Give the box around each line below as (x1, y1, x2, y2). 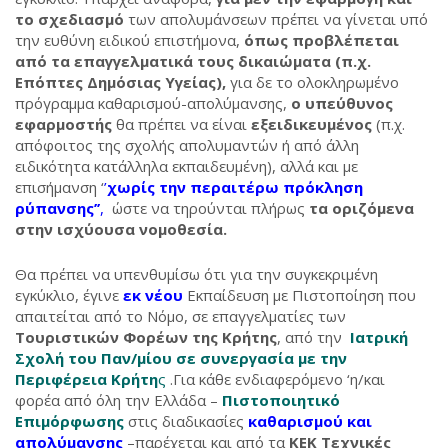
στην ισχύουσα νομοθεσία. (15, 219, 227, 239)
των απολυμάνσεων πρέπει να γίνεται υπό (124, 9, 428, 29)
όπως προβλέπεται (240, 30, 399, 50)
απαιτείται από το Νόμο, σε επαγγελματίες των (15, 306, 346, 326)
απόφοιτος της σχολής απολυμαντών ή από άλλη (15, 135, 359, 155)
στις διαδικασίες (124, 411, 248, 431)
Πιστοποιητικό (222, 390, 340, 410)
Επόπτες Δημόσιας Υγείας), (15, 72, 230, 92)
